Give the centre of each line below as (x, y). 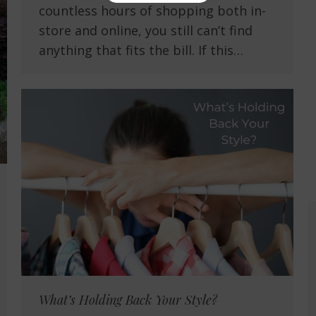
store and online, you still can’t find (146, 31)
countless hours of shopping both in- (152, 11)
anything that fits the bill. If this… (141, 50)
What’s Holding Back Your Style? (128, 300)
